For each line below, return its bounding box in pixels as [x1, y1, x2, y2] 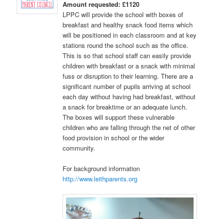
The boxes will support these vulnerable [63, 112, 175, 122]
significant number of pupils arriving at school [63, 82, 191, 91]
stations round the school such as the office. [63, 41, 189, 50]
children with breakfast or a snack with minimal [63, 61, 196, 71]
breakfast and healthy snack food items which [63, 20, 193, 30]
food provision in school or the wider [63, 133, 165, 143]
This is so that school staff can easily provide [63, 51, 192, 61]
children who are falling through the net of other [63, 123, 196, 132]
